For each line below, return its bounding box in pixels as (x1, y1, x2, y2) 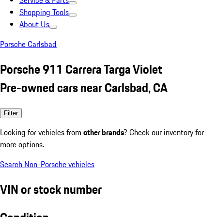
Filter (4, 109, 18, 117)
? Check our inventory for (124, 126, 204, 138)
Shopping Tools (19, 6, 69, 18)
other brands (83, 126, 124, 138)
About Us (19, 18, 49, 30)
